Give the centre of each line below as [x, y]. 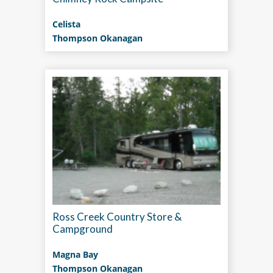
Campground [83, 229]
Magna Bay [75, 254]
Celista [66, 24]
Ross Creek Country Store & [117, 217]
